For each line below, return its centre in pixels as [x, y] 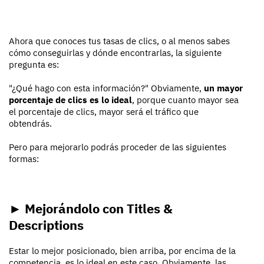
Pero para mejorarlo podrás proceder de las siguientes [118, 147]
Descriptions [46, 225]
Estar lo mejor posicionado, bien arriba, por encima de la [122, 251]
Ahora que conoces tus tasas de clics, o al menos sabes [119, 41]
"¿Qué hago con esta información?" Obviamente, [106, 88]
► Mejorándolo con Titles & [91, 209]
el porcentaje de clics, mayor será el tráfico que [104, 112]
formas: [24, 159]
